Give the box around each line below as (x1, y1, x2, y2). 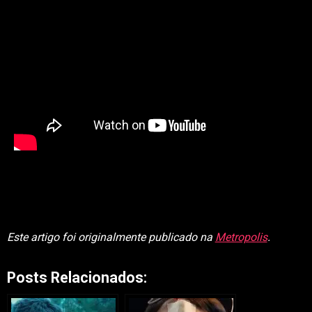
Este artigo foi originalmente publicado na (6, 231, 215, 244)
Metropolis (214, 231, 267, 244)
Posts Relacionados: (6, 269, 147, 286)
